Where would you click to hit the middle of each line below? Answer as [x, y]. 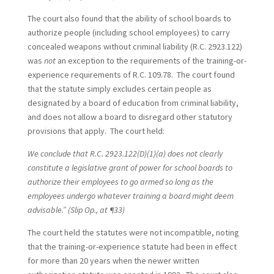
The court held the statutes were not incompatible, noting [133, 232]
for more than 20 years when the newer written [113, 261]
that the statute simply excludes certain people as [119, 89]
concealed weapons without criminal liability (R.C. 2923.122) [135, 46]
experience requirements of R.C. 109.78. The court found [131, 75]
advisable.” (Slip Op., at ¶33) [76, 210]
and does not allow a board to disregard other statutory [130, 117]
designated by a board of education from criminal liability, [133, 103]
